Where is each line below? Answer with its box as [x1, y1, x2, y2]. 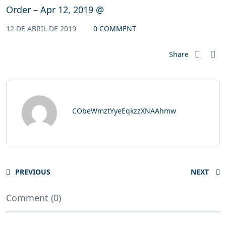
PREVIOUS [15, 167, 50, 177]
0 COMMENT [93, 24, 136, 34]
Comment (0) [6, 192, 61, 204]
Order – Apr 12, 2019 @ [6, 4, 104, 16]
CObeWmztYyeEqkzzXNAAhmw [72, 106, 176, 116]
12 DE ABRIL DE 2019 [6, 24, 78, 34]
